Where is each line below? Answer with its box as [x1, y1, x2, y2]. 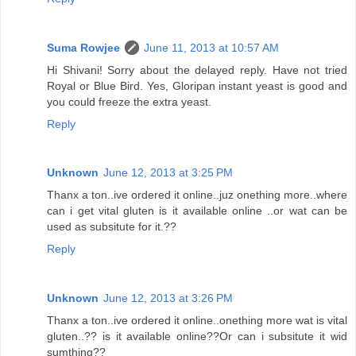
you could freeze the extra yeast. [47, 95, 211, 108]
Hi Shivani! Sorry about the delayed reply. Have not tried [47, 63, 347, 76]
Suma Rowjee [47, 41, 120, 54]
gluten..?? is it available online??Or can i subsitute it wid [47, 330, 347, 343]
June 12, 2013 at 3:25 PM [103, 166, 233, 180]
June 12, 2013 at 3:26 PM [103, 292, 233, 305]
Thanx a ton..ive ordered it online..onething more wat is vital [47, 314, 347, 327]
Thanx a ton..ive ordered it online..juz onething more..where [47, 188, 347, 202]
